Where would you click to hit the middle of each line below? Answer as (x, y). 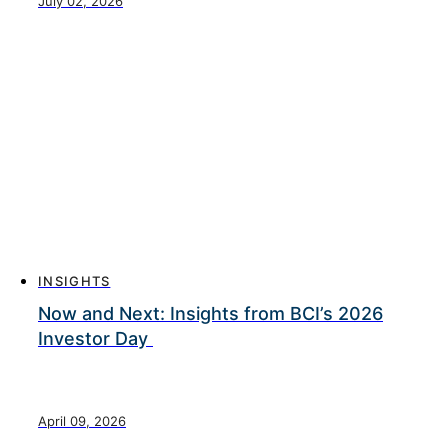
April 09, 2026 (82, 421)
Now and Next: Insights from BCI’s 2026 (210, 313)
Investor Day (95, 338)
